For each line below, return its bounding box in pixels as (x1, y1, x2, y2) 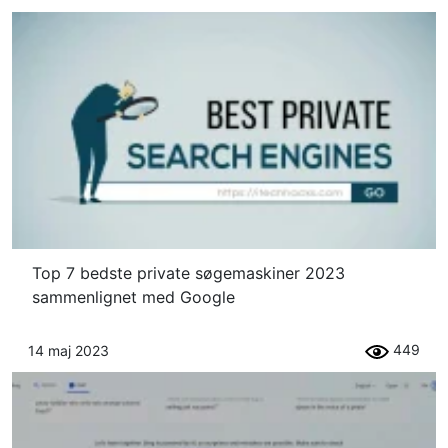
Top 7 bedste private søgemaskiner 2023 (32, 263, 345, 284)
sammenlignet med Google (32, 287, 235, 308)
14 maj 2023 (28, 342, 109, 360)
